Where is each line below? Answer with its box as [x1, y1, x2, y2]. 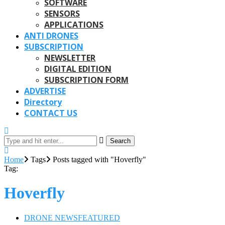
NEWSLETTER [44, 52, 95, 63]
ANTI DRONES [24, 30, 78, 41]
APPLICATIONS [44, 19, 103, 30]
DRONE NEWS [24, 213, 78, 222]
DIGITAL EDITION [44, 63, 111, 74]
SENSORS [44, 8, 80, 19]
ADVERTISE [24, 85, 66, 96]
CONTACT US [24, 107, 77, 119]
